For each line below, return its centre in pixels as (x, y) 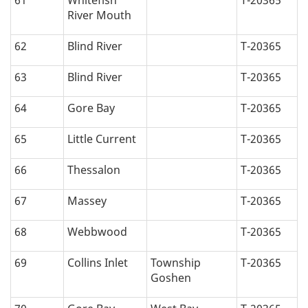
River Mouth (99, 15)
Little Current (102, 139)
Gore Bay (91, 108)
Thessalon (94, 170)
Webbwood (97, 232)
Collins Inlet (98, 263)
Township (176, 263)
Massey (87, 201)
